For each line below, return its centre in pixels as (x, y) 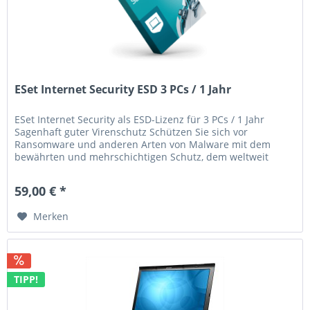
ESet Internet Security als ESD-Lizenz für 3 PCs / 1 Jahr (140, 119)
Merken (51, 216)
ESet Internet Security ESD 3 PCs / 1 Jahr (123, 89)
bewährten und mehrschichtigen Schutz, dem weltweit (142, 156)
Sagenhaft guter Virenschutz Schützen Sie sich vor (131, 131)
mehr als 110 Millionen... (72, 169)
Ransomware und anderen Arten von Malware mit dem (143, 144)
